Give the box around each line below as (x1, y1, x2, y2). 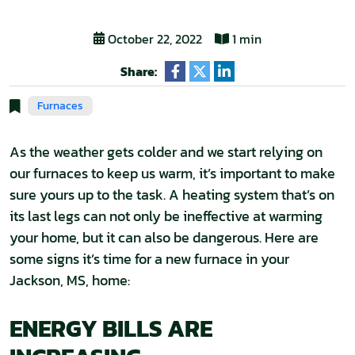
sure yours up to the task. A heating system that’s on (10, 184, 334, 205)
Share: (120, 62, 157, 81)
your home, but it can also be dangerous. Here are (10, 227, 319, 248)
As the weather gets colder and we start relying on (10, 141, 323, 162)
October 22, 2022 (105, 29, 202, 48)
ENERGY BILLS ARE (10, 311, 212, 346)
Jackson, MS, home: (10, 269, 130, 291)
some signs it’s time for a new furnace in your (10, 248, 289, 269)
